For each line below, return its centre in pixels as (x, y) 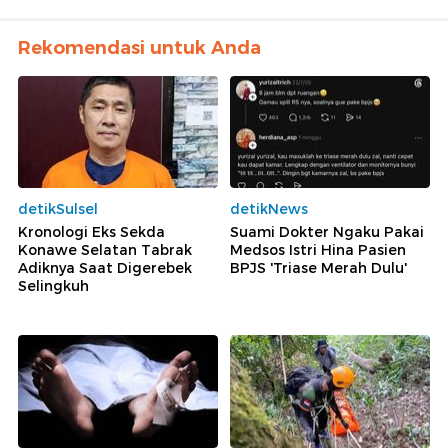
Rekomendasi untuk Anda (139, 47)
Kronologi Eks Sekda (91, 232)
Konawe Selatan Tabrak (105, 250)
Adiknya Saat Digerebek (105, 268)
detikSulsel (58, 209)
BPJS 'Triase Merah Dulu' (318, 268)
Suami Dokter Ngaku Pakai (327, 232)
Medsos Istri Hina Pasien (318, 250)
